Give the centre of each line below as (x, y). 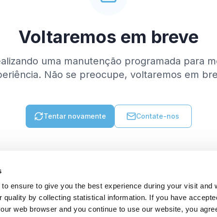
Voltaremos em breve (108, 37)
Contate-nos (158, 116)
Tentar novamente (75, 116)
